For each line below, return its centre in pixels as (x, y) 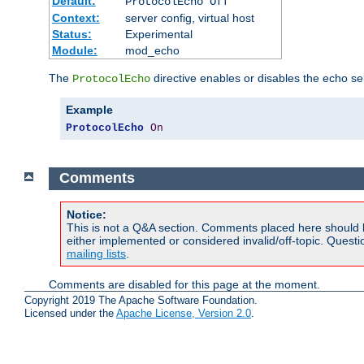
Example (89, 109)
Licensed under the (70, 313)
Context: (76, 17)
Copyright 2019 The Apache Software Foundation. (141, 300)
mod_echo (152, 50)
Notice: (87, 215)
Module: (74, 50)
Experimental (158, 34)
